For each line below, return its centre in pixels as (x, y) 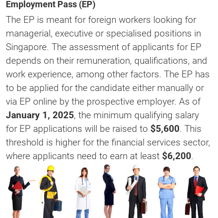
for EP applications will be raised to (78, 129)
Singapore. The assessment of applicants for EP (104, 47)
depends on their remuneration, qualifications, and (107, 61)
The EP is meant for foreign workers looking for (101, 20)
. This (191, 129)
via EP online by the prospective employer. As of (103, 101)
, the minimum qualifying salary (136, 115)
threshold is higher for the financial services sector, (108, 142)
